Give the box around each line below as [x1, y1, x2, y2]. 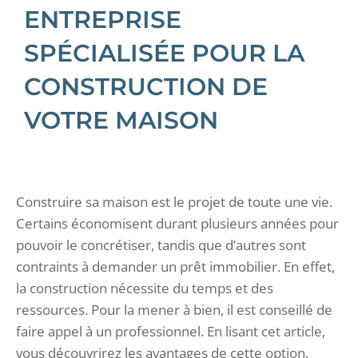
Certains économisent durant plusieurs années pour [16, 213, 339, 233]
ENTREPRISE [24, 4, 181, 34]
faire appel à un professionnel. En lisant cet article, [16, 321, 325, 340]
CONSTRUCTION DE [24, 71, 268, 101]
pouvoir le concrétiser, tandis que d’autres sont [16, 235, 306, 254]
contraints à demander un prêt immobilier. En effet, [16, 257, 335, 276]
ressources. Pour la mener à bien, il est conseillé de [16, 300, 332, 319]
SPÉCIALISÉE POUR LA [24, 38, 304, 68]
